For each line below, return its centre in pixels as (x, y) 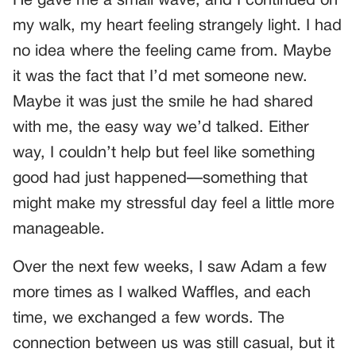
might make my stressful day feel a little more (174, 205)
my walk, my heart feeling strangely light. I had (177, 27)
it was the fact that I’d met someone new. (160, 77)
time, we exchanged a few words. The (149, 319)
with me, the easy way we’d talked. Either (161, 128)
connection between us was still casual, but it (174, 344)
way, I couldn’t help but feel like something (164, 154)
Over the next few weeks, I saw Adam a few (170, 268)
